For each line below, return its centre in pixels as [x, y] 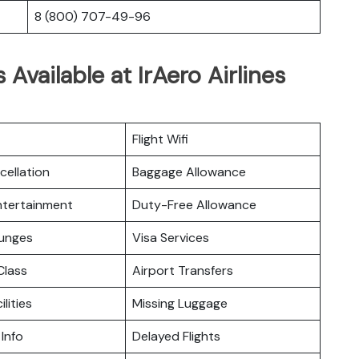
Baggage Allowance [189, 171]
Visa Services [171, 237]
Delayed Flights [176, 336]
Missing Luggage [180, 303]
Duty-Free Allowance [194, 204]
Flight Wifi [160, 139]
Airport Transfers [183, 270]
